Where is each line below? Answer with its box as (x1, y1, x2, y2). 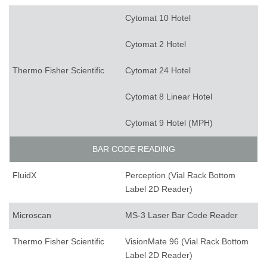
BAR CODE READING (92, 144, 175, 154)
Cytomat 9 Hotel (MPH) (125, 118, 213, 128)
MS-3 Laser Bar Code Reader (125, 210, 238, 221)
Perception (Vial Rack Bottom (125, 170, 235, 181)
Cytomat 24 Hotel (125, 66, 191, 76)
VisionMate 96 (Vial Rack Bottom (125, 237, 249, 247)
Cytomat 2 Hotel (125, 39, 186, 49)
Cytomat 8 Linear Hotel (125, 92, 212, 102)
